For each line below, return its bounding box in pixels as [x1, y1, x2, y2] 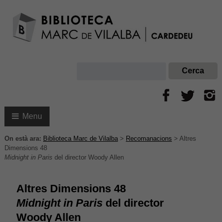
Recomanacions [125, 134, 172, 142]
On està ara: [4, 134, 41, 142]
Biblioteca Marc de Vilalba [43, 134, 118, 142]
